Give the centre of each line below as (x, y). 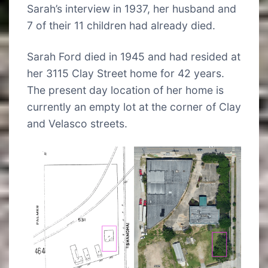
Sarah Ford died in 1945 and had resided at (134, 56)
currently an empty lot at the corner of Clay (134, 106)
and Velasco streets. (77, 123)
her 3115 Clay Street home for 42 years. (126, 73)
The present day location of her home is (125, 90)
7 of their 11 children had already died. (121, 25)
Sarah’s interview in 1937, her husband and (132, 8)
